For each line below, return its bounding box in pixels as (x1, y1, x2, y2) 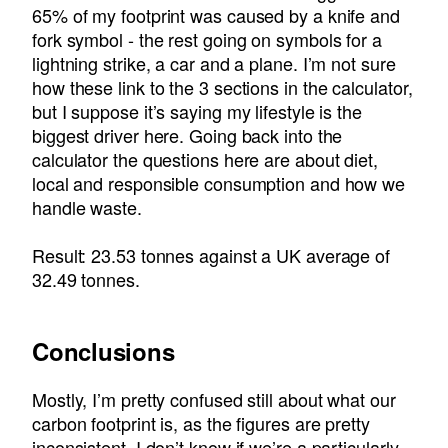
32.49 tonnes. (32, 265, 140, 292)
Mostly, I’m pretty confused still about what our (32, 385, 396, 412)
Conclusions (32, 333, 175, 368)
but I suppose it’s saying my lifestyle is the (32, 97, 362, 124)
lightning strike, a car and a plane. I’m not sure (32, 49, 396, 76)
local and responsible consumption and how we (32, 169, 406, 196)
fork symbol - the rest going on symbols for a (32, 25, 382, 52)
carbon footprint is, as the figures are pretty (32, 409, 370, 436)
